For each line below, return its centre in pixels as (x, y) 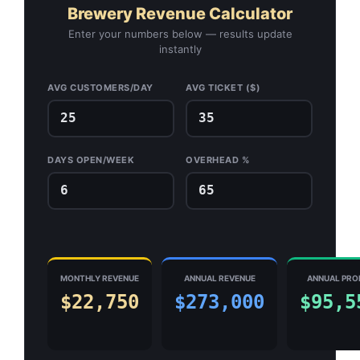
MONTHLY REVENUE (100, 278)
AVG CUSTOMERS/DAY (100, 87)
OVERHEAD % (217, 160)
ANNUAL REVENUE (219, 278)
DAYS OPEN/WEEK (91, 160)
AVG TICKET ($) (223, 87)
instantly (180, 49)
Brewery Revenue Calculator (180, 13)
